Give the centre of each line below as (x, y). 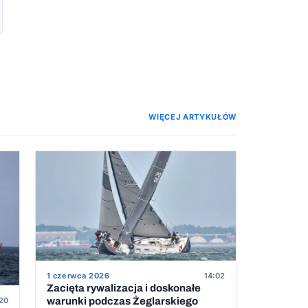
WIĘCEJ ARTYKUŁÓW (192, 117)
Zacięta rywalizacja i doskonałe (123, 288)
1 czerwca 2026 (78, 276)
